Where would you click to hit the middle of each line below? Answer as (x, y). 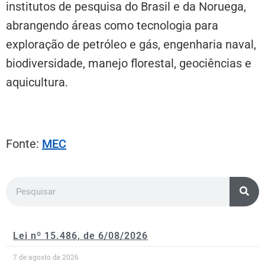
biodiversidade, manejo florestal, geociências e (129, 63)
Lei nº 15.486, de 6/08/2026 (80, 235)
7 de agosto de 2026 (46, 256)
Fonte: (24, 143)
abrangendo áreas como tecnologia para (112, 25)
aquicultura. (37, 82)
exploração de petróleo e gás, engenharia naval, (131, 44)
